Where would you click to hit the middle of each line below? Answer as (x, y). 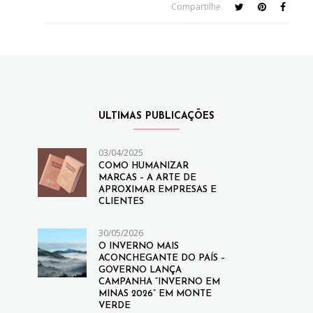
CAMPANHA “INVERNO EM (159, 282)
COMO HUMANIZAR (143, 166)
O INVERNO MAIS (138, 246)
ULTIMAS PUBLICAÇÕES (156, 116)
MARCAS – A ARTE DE (147, 177)
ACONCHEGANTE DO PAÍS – (161, 258)
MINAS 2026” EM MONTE (155, 293)
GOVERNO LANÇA (140, 270)
